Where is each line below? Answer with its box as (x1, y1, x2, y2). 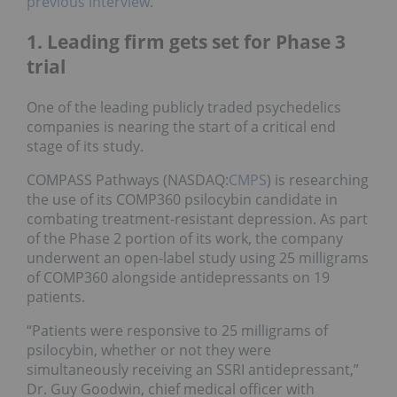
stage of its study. (27, 136, 144, 157)
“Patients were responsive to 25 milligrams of (27, 321, 328, 341)
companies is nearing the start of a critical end (27, 117, 336, 137)
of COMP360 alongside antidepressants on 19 (27, 268, 330, 288)
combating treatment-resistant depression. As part (27, 209, 368, 230)
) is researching (267, 170, 369, 191)
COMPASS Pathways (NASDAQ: (27, 170, 229, 191)
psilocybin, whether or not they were (27, 340, 271, 361)
